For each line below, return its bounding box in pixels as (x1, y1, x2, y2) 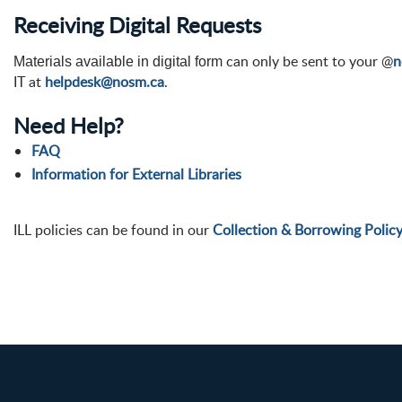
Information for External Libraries (31, 164, 241, 184)
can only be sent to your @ (223, 51, 393, 71)
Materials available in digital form (13, 54, 223, 69)
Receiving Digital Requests (13, 10, 261, 39)
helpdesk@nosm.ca (45, 72, 164, 92)
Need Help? (13, 110, 124, 140)
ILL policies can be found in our (13, 220, 213, 240)
